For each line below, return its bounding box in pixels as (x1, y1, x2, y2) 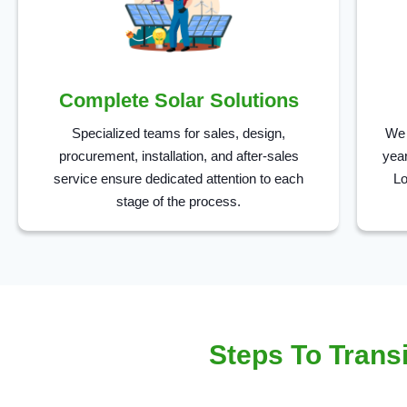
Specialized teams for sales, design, (72, 124, 286, 141)
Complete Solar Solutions (58, 88, 299, 112)
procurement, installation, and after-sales (58, 147, 299, 164)
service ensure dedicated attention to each (54, 170, 304, 186)
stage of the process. (116, 193, 242, 209)
